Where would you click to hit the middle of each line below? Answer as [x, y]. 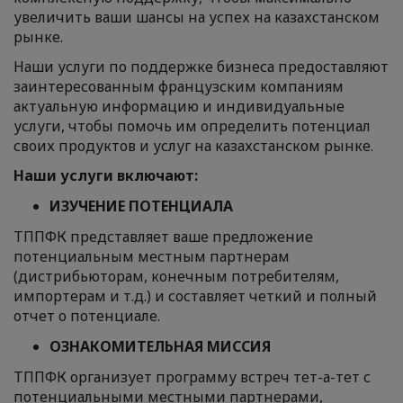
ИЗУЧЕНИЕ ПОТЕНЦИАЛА [143, 206]
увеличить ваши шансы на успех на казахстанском [197, 17]
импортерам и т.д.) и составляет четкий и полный [195, 296]
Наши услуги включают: [106, 175]
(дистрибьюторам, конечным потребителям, [176, 276]
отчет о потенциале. [87, 316]
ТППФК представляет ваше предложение [163, 237]
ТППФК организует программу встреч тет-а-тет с [192, 377]
